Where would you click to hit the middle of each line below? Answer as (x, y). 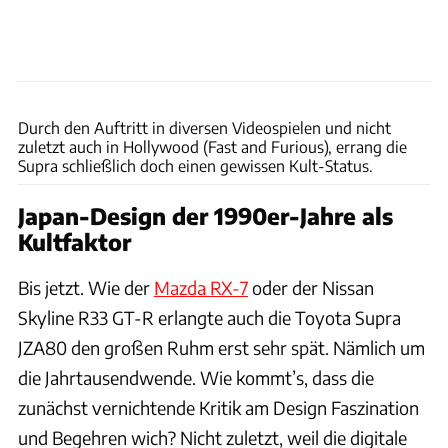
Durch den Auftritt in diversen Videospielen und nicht (204, 128)
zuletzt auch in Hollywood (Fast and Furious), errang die (212, 147)
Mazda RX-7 (201, 288)
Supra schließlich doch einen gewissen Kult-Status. (195, 166)
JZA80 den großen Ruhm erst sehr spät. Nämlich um (221, 348)
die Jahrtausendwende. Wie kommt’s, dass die (196, 378)
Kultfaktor (74, 242)
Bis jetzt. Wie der (86, 288)
